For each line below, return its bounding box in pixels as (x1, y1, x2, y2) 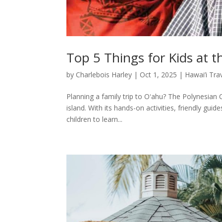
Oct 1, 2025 (140, 69, 177, 79)
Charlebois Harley (76, 69, 132, 79)
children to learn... (66, 114, 123, 124)
